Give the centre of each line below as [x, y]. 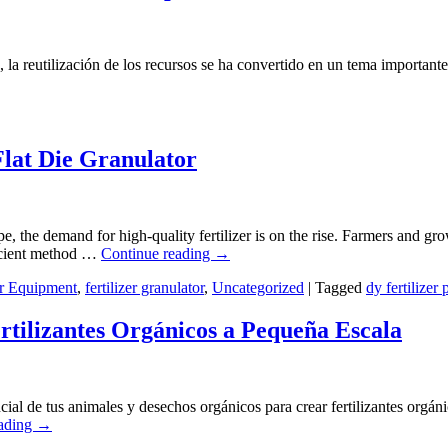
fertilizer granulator [144, 288]
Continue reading [157, 254]
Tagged [338, 288]
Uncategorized [258, 288]
